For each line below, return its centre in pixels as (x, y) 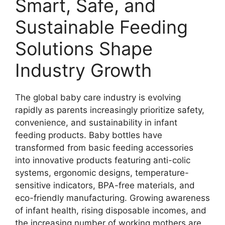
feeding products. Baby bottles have (89, 135)
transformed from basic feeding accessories (104, 147)
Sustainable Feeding (101, 27)
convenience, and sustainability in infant (96, 122)
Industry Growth (83, 70)
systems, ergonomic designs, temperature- (102, 173)
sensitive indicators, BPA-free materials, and (105, 185)
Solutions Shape (84, 48)
